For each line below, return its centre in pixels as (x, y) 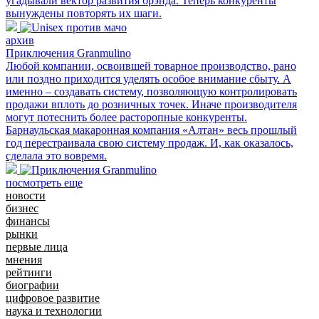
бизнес (22, 208)
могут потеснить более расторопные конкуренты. (126, 117)
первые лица (37, 246)
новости (26, 195)
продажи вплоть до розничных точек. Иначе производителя (151, 104)
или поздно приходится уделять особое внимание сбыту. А (148, 78)
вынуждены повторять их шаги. (84, 13)
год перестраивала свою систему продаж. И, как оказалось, (150, 142)
